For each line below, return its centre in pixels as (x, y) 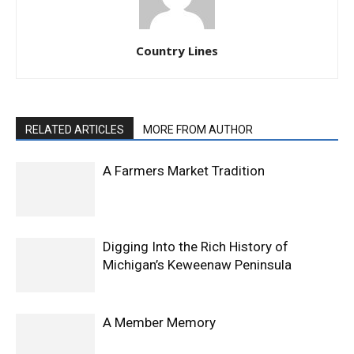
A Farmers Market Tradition (184, 170)
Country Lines (177, 50)
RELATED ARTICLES (75, 129)
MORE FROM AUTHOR (198, 129)
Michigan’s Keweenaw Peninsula (197, 264)
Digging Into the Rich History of (196, 246)
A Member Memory (159, 322)
